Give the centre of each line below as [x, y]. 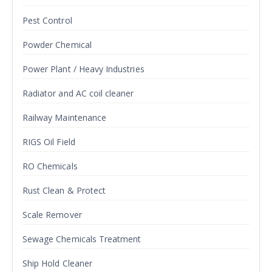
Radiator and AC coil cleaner [78, 93]
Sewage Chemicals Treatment [82, 239]
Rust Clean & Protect [64, 190]
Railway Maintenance [65, 117]
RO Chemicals [50, 166]
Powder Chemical [57, 45]
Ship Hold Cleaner [57, 263]
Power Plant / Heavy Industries [83, 69]
